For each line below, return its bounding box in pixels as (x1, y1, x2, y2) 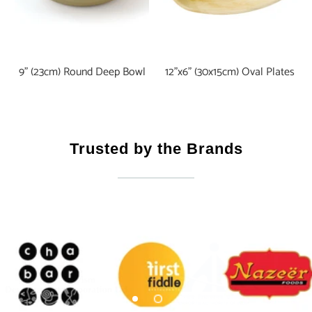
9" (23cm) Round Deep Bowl (18, 63, 146, 82)
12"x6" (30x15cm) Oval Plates (165, 63, 295, 82)
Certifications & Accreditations (36, 162, 276, 180)
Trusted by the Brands (69, 140, 243, 158)
